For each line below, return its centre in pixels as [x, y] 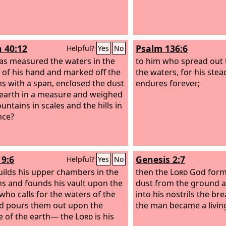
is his [103, 216]
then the [153, 172]
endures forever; [168, 83]
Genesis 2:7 [160, 159]
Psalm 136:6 [162, 48]
